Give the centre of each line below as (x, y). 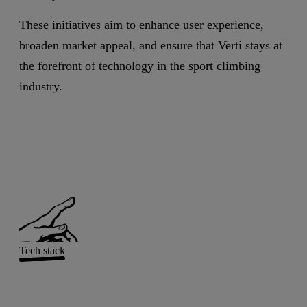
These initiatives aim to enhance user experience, (142, 24)
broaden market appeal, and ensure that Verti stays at (151, 45)
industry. (41, 86)
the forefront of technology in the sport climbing (140, 65)
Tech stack (42, 250)
